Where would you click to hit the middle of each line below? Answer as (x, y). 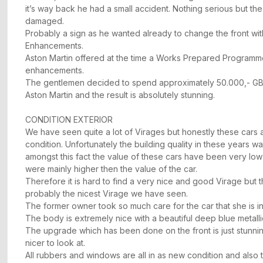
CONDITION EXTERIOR (69, 120)
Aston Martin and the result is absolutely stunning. (121, 95)
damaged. (45, 21)
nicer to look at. (56, 243)
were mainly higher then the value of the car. (112, 169)
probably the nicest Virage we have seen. (107, 194)
